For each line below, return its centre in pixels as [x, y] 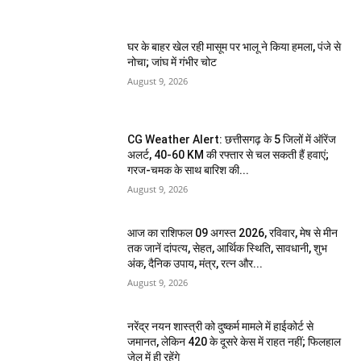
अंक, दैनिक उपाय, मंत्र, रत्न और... [195, 263]
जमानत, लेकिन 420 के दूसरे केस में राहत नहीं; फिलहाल [234, 341]
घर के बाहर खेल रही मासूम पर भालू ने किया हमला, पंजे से [234, 46]
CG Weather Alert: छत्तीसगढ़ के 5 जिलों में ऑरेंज [232, 140]
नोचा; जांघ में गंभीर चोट [172, 62]
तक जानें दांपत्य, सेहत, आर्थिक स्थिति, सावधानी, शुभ [228, 248]
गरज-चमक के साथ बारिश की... [189, 170]
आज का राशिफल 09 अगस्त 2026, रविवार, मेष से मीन [233, 232]
